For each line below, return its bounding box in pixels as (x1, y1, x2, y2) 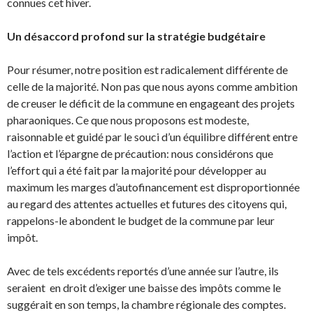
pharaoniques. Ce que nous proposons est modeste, (7, 113, 249, 127)
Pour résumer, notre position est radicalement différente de (7, 63, 288, 77)
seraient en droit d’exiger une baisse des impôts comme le (7, 281, 281, 295)
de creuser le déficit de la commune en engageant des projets (7, 96, 295, 110)
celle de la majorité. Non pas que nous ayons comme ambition (7, 80, 298, 94)
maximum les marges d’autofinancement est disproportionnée (7, 180, 300, 194)
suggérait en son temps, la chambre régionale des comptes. (7, 298, 286, 312)
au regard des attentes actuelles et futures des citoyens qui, (7, 197, 286, 211)
